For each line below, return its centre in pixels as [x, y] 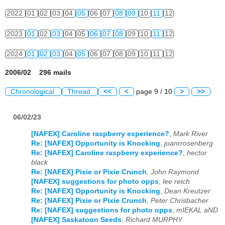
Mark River [191, 134]
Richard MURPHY [154, 219]
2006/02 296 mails [38, 72]
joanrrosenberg [189, 143]
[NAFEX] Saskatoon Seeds [76, 219]
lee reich [176, 181]
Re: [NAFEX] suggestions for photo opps [102, 210]
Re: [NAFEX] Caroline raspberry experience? [107, 153]
